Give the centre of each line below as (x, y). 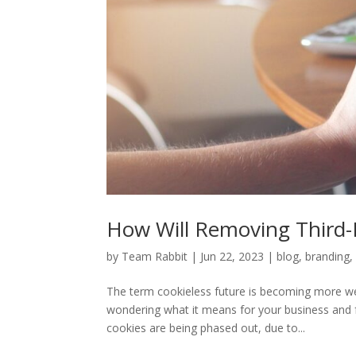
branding (328, 257)
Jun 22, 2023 (232, 257)
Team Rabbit (155, 257)
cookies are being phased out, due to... (206, 328)
